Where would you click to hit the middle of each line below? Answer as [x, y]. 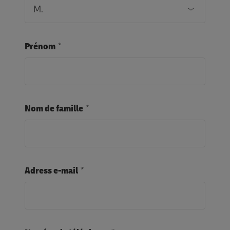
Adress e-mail [51, 171]
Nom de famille [54, 109]
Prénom [40, 46]
